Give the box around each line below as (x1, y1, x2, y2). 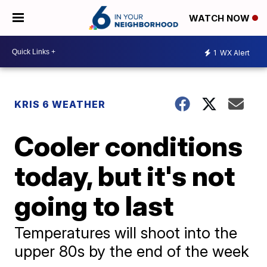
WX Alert (218, 48, 250, 57)
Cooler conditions (14, 129, 243, 163)
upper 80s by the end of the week (14, 242, 250, 260)
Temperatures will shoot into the (14, 223, 238, 242)
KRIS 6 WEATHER (14, 98, 106, 110)
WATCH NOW (189, 13, 252, 24)
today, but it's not (14, 159, 235, 193)
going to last (14, 189, 174, 222)
